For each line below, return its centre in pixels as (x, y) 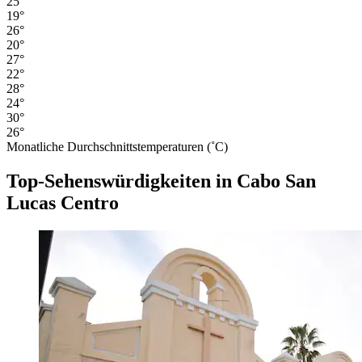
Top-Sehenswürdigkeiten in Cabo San (161, 181)
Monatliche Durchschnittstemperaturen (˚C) (117, 146)
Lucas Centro (63, 202)
